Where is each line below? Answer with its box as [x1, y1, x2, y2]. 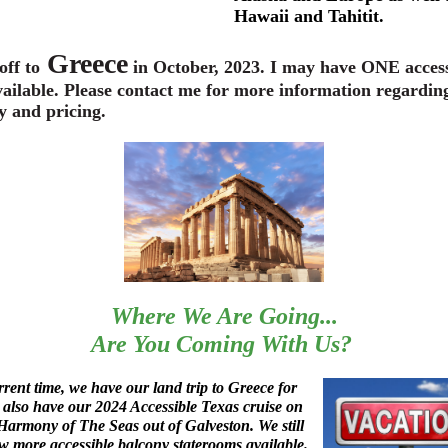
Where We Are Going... [110, 303, 338, 329]
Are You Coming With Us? [90, 331, 352, 357]
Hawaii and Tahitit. [234, 6, 384, 26]
